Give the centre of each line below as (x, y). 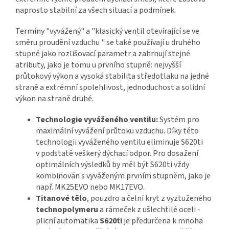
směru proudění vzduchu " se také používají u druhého (108, 43)
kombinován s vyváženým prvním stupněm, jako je (123, 176)
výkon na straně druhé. (54, 99)
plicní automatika (68, 221)
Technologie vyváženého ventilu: (97, 120)
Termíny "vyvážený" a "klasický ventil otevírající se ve (107, 31)
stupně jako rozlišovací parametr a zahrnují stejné (103, 54)
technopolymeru (67, 210)
